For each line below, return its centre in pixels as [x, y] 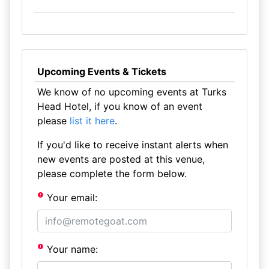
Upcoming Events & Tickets [101, 71]
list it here [92, 121]
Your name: [71, 249]
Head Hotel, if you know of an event [119, 106]
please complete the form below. [112, 174]
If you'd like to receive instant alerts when [132, 145]
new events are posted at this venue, [121, 159]
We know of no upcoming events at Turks [131, 92]
